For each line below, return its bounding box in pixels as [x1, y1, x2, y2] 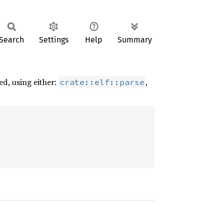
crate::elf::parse [59, 77, 144, 87]
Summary [117, 35, 152, 44]
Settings [38, 35, 68, 44]
